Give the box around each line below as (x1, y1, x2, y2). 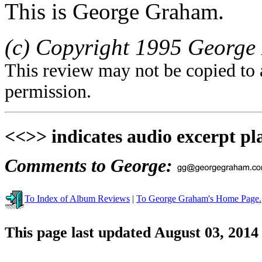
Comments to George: (5, 155, 177, 177)
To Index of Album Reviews (25, 193, 130, 204)
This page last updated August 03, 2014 (5, 223, 258, 241)
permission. (5, 81, 91, 102)
